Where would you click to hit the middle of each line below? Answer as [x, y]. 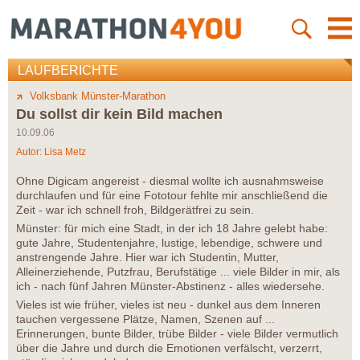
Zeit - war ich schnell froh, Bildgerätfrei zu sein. [135, 210]
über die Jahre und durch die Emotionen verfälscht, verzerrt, [169, 348]
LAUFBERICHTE [68, 71]
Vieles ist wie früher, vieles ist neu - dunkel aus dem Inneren [168, 305]
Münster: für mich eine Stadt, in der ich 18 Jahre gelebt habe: [172, 229]
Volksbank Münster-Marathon [98, 96]
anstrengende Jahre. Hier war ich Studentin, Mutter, [147, 258]
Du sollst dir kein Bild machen [119, 115]
